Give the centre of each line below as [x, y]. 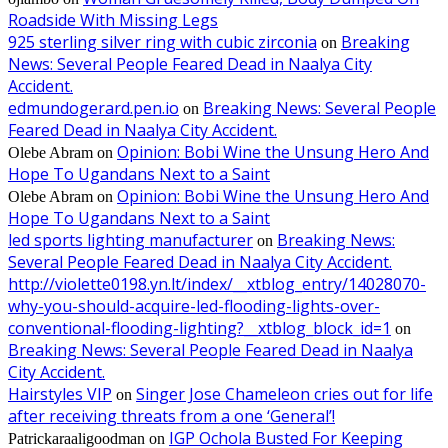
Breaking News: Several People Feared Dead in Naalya [210, 349]
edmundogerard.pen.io [93, 107]
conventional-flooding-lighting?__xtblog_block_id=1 [199, 327]
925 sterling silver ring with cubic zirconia [162, 41]
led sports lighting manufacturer [130, 239]
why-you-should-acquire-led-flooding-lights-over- [194, 305]
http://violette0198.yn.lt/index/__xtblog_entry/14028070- [217, 283]
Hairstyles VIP [60, 393]
